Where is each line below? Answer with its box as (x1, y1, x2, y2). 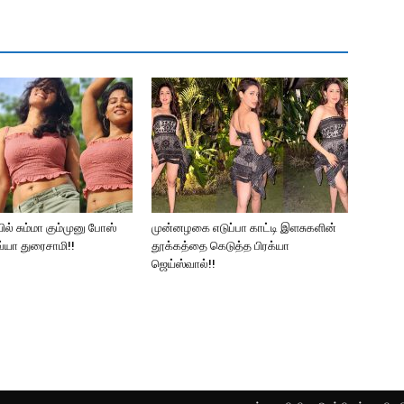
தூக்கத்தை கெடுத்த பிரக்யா (151, 239, 289, 252)
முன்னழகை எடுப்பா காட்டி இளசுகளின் (151, 221, 336, 234)
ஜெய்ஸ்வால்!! (151, 257, 216, 271)
